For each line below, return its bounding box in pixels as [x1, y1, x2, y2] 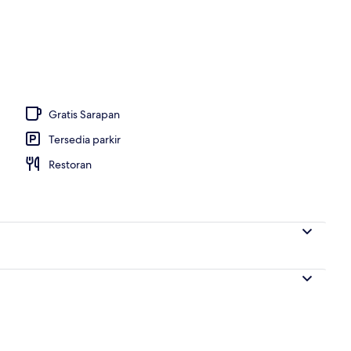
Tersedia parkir [49, 132, 121, 147]
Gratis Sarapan [49, 107, 120, 121]
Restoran [49, 157, 92, 172]
